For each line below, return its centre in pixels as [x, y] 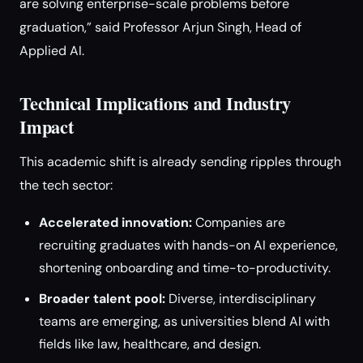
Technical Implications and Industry [156, 103]
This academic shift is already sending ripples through [180, 162]
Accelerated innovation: [115, 222]
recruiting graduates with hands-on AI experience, [188, 245]
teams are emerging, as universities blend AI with [184, 321]
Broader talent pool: [102, 299]
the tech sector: [66, 185]
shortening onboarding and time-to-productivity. [185, 268]
